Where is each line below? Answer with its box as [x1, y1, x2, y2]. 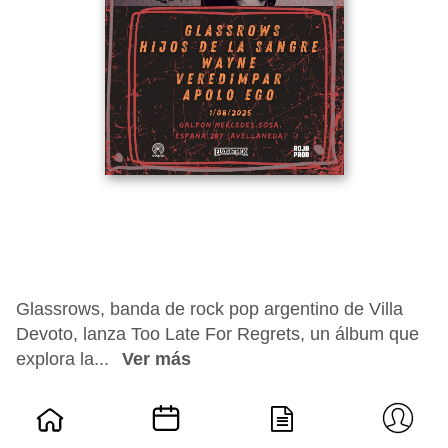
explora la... [16, 349, 114, 369]
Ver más [122, 349, 191, 369]
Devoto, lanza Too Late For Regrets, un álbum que [16, 324, 419, 344]
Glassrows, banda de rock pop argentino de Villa [16, 299, 403, 319]
